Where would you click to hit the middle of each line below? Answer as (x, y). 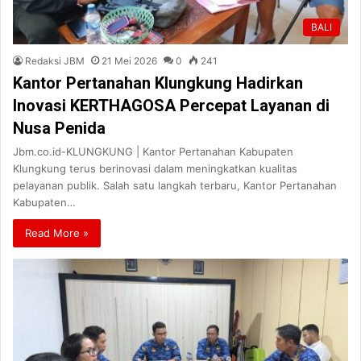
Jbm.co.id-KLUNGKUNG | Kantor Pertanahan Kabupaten (153, 152)
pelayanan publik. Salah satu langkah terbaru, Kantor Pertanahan (175, 186)
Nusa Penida (59, 129)
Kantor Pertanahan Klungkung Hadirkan (158, 83)
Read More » (57, 233)
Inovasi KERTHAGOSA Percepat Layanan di (171, 106)
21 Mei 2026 (129, 61)
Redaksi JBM (55, 61)
